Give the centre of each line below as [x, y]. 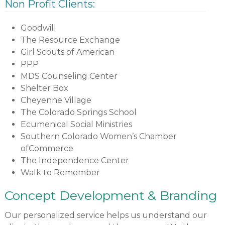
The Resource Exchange [70, 40]
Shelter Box [44, 88]
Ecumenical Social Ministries [76, 125]
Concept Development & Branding [110, 196]
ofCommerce [47, 149]
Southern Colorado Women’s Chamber [98, 137]
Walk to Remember [60, 173]
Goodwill [38, 28]
